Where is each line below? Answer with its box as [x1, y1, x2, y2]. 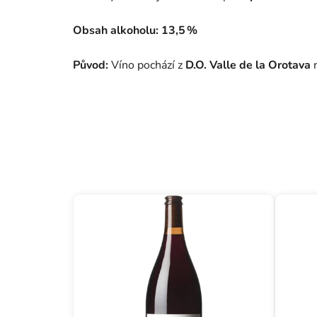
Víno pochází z [111, 57, 185, 74]
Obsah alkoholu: [73, 23, 158, 39]
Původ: [73, 57, 111, 74]
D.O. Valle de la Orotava [185, 57, 311, 74]
